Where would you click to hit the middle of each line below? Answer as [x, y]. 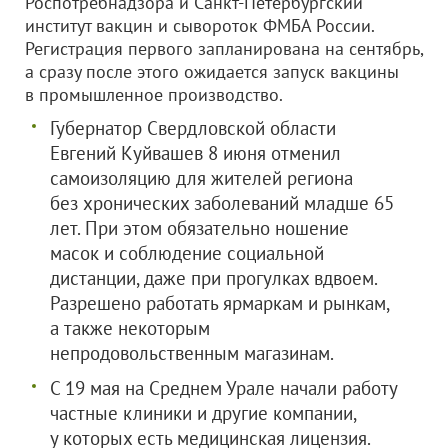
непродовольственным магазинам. [192, 353]
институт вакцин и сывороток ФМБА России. [199, 25]
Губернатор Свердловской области [193, 128]
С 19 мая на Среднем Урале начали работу [223, 388]
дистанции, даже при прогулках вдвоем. [213, 278]
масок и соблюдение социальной [187, 253]
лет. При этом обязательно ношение [199, 228]
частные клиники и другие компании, [203, 413]
